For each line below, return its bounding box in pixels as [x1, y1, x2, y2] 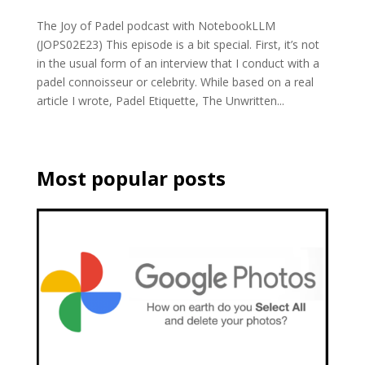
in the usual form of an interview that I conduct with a [36, 55, 319, 71]
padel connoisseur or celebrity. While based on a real [36, 73, 314, 90]
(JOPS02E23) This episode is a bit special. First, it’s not [36, 36, 319, 52]
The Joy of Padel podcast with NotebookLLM [36, 17, 275, 33]
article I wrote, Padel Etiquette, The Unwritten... [36, 92, 284, 108]
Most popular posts [36, 164, 226, 191]
